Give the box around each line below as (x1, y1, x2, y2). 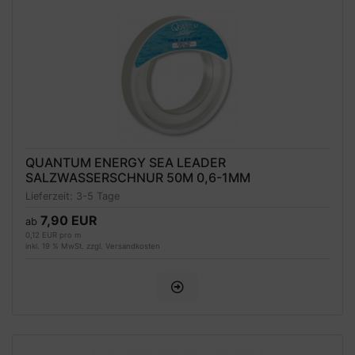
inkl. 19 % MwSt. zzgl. (25, 242, 105, 251)
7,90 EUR (40, 212, 97, 229)
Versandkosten (105, 242, 160, 251)
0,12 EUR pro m (25, 231, 81, 240)
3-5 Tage (76, 190, 120, 203)
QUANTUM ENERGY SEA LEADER (25, 154, 226, 170)
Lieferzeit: (25, 190, 76, 203)
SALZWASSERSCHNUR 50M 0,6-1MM (25, 169, 250, 185)
